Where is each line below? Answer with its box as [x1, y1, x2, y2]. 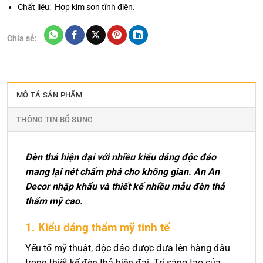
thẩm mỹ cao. [25, 195, 83, 207]
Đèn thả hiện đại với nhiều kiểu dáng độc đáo [25, 151, 216, 163]
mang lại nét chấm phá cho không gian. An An [25, 166, 220, 178]
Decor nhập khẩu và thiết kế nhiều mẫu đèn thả [25, 181, 225, 193]
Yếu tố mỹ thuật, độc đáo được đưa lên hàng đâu [25, 242, 230, 254]
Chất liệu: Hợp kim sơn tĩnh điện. [18, 2, 136, 12]
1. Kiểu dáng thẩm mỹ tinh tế [25, 221, 170, 235]
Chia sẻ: [7, 33, 37, 43]
